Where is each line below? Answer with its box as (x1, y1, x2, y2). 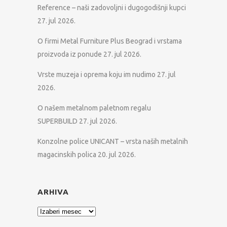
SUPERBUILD (37, 117, 78, 125)
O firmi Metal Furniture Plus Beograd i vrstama (37, 37, 182, 45)
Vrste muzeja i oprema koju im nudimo (37, 70, 156, 79)
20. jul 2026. (98, 150, 136, 159)
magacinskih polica (37, 150, 96, 159)
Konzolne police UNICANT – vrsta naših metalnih (37, 137, 188, 145)
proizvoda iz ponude (37, 50, 102, 58)
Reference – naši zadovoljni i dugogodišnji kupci (37, 4, 186, 12)
